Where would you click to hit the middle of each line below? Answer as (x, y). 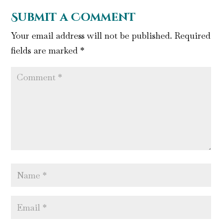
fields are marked (46, 51)
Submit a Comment (74, 18)
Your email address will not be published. (92, 36)
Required (193, 36)
